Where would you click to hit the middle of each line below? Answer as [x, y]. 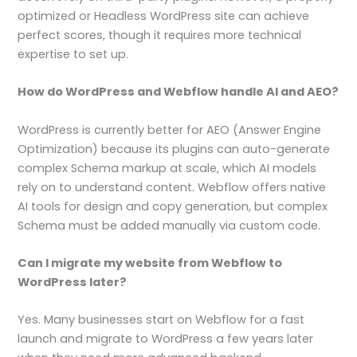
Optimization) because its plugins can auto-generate [174, 149]
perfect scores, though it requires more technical [160, 35]
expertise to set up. [73, 54]
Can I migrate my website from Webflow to [150, 263]
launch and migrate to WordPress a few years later [166, 339]
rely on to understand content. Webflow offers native [172, 187]
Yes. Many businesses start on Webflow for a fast [161, 320]
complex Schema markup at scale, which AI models [167, 168]
